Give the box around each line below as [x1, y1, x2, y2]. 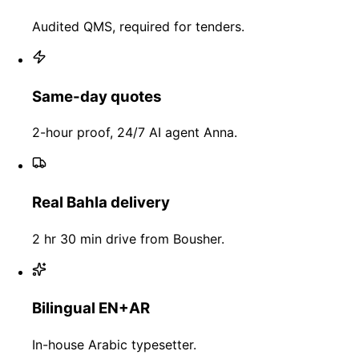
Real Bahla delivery [32, 193, 170, 212]
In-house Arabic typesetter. [32, 337, 196, 353]
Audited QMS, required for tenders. [32, 18, 244, 34]
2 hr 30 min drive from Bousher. [32, 230, 224, 247]
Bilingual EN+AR [32, 299, 150, 318]
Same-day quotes [32, 87, 162, 106]
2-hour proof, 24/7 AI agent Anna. [32, 124, 237, 141]
